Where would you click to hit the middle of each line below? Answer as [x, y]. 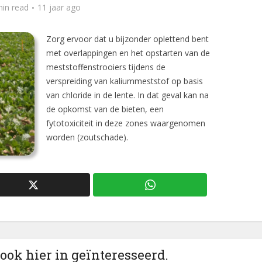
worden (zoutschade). [87, 137]
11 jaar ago [59, 7]
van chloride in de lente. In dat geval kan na [127, 95]
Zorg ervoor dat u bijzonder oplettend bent [127, 39]
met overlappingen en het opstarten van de [128, 53]
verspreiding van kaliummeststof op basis [125, 81]
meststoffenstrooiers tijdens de [106, 67]
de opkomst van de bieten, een [105, 109]
